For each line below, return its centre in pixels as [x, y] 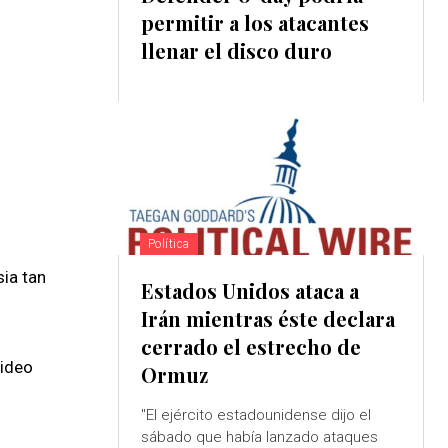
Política [168, 244]
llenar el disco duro [236, 51]
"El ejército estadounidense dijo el [255, 415]
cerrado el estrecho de [250, 347]
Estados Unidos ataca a [249, 291]
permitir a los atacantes [254, 23]
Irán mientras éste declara [267, 319]
